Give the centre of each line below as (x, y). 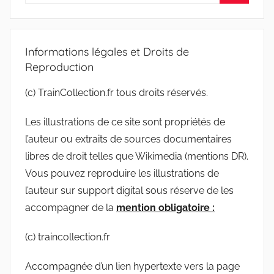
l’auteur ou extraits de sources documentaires (128, 139)
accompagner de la (71, 208)
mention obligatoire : (165, 208)
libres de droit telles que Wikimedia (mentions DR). (137, 157)
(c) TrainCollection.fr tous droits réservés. (117, 93)
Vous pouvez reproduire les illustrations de (122, 174)
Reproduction (59, 67)
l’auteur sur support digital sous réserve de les (129, 191)
